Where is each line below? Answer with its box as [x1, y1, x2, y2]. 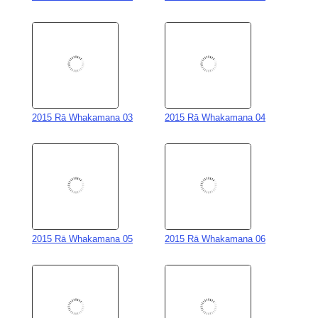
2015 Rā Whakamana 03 [32, 98, 133, 109]
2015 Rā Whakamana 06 [165, 219, 265, 231]
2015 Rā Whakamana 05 [32, 219, 133, 231]
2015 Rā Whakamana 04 [165, 98, 265, 109]
